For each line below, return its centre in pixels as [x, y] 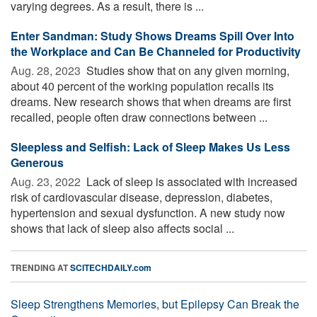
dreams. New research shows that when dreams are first [151, 101]
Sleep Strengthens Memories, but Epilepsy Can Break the [155, 304]
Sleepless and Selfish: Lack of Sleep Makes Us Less [150, 146]
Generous [37, 162]
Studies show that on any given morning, [186, 70]
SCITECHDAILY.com [111, 267]
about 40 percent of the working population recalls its [142, 86]
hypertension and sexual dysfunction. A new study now [148, 212]
